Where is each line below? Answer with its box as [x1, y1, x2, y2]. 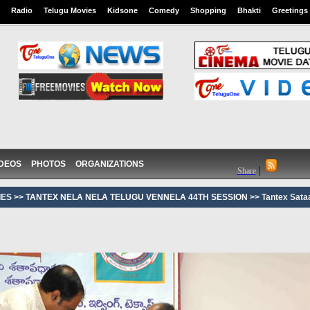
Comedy [148, 6, 179, 15]
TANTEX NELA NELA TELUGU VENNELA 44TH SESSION [23, 192, 248, 202]
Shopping [190, 6, 226, 15]
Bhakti [237, 6, 261, 15]
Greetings [271, 6, 308, 15]
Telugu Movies [43, 6, 96, 15]
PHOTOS [30, 159, 66, 169]
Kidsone [107, 6, 138, 15]
